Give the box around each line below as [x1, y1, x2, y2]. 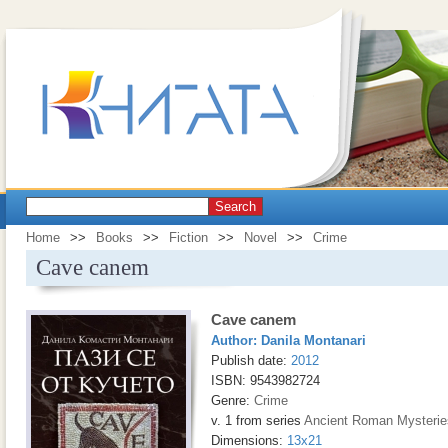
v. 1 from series [211, 413, 304, 428]
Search [215, 199, 256, 214]
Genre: [211, 393, 254, 408]
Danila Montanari [261, 333, 366, 348]
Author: [211, 333, 261, 348]
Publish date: [211, 353, 291, 368]
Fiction [169, 230, 208, 245]
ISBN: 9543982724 [211, 373, 320, 388]
